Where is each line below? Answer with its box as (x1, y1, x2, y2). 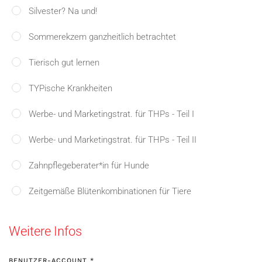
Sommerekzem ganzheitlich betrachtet (29, 32, 176, 42)
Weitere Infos (9, 224, 82, 239)
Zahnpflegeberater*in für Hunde (29, 160, 149, 171)
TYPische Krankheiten (29, 83, 112, 94)
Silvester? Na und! (29, 6, 97, 16)
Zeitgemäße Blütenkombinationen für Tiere (29, 186, 191, 196)
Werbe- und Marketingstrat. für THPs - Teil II (29, 135, 196, 145)
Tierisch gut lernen (29, 57, 99, 68)
